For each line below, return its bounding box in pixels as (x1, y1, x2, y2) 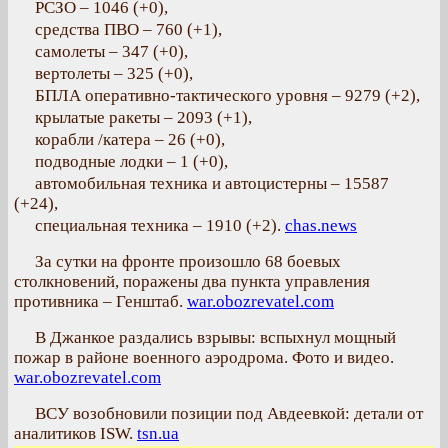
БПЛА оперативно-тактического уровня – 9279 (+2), (35, 86, 420, 105)
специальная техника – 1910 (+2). (35, 216, 285, 235)
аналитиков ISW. (14, 424, 137, 443)
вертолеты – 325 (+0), (35, 64, 193, 83)
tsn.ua (137, 424, 179, 443)
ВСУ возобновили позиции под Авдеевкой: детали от (35, 404, 423, 423)
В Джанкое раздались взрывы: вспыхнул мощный (35, 328, 396, 347)
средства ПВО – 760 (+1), (35, 20, 222, 39)
